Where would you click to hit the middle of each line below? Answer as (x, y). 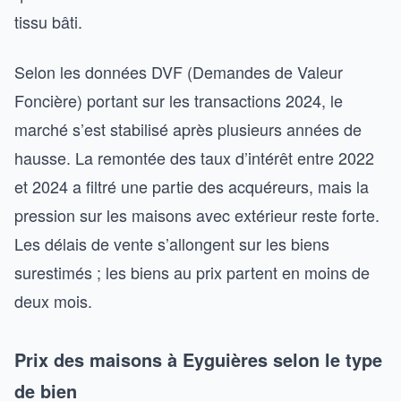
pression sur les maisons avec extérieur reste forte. (197, 215)
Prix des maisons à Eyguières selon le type (198, 359)
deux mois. (53, 301)
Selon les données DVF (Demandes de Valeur (179, 72)
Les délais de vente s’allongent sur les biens (172, 243)
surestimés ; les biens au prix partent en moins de (192, 272)
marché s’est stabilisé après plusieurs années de (188, 129)
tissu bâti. (48, 21)
